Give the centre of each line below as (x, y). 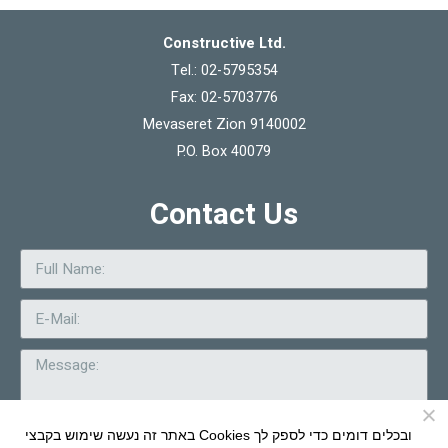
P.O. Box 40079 (224, 151)
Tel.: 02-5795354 (224, 70)
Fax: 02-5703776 (224, 97)
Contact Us (224, 215)
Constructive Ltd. (224, 43)
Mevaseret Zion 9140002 (224, 124)
